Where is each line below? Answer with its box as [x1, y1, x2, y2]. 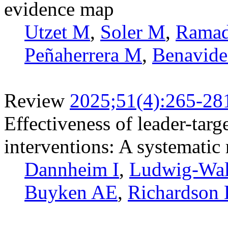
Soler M [100, 20, 165, 43]
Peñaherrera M [24, 43, 142, 66]
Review [4, 89, 65, 111]
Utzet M [24, 20, 90, 43]
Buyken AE [24, 181, 118, 203]
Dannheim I [24, 158, 119, 180]
